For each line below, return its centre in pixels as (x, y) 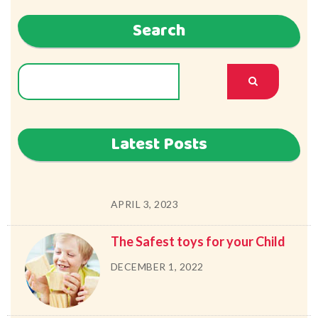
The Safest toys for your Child (198, 241)
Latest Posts (159, 145)
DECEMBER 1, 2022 (157, 267)
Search (159, 31)
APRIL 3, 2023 (144, 204)
